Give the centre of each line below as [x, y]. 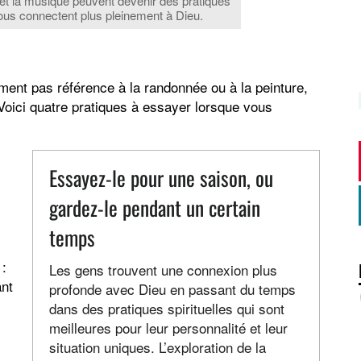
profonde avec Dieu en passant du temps [173, 289]
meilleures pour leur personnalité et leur [169, 328]
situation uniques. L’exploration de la [158, 347]
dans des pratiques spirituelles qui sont [167, 309]
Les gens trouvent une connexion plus [164, 270]
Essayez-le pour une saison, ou [162, 178]
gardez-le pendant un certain [155, 208]
